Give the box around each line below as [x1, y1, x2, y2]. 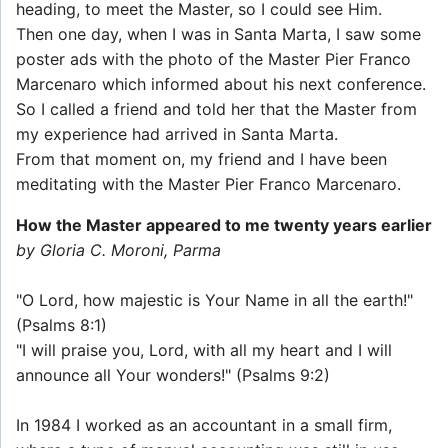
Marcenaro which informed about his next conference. [16, 74, 426, 95]
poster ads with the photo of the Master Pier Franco [16, 49, 411, 70]
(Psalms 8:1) [16, 315, 107, 336]
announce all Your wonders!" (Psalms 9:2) [16, 365, 330, 386]
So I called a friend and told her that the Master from [16, 99, 417, 120]
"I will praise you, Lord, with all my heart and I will [16, 340, 392, 361]
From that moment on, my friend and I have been [16, 149, 387, 170]
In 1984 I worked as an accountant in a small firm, [16, 415, 392, 436]
